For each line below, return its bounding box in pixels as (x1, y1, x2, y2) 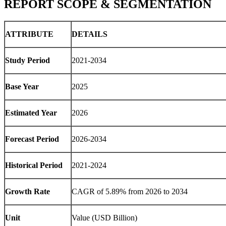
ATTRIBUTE (5, 30, 53, 39)
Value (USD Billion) (72, 213, 137, 222)
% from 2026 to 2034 (120, 187, 188, 196)
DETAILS (72, 30, 107, 39)
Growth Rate (5, 187, 50, 196)
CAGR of (72, 187, 105, 196)
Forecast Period (5, 135, 59, 144)
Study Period (5, 56, 50, 65)
